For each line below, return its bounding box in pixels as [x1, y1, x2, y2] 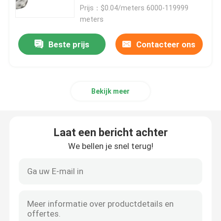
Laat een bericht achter [53, 126, 168, 139]
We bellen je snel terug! [68, 141, 153, 151]
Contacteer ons [136, 39, 196, 49]
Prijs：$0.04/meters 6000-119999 [80, 4, 189, 12]
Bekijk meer [91, 87, 130, 95]
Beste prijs [48, 39, 90, 49]
